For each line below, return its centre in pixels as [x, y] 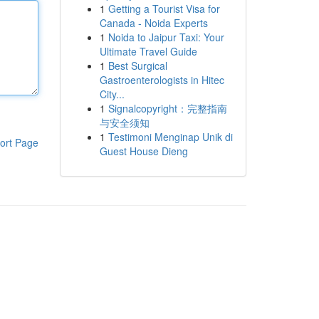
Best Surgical [137, 66]
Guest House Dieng [143, 151]
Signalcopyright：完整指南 [167, 108]
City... [112, 94]
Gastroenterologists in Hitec [162, 80]
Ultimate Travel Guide [148, 51]
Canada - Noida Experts [153, 23]
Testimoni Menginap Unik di [170, 137]
